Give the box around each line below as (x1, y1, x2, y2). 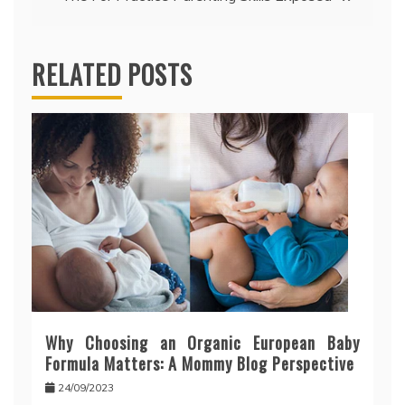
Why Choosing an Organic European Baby (45, 331, 360, 355)
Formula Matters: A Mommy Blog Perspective (45, 352, 354, 376)
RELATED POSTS (32, 56, 193, 94)
